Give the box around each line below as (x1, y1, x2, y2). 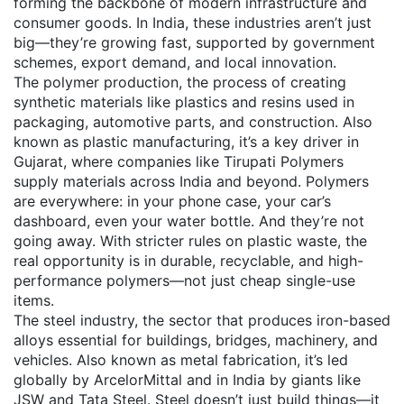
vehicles (14, 351, 69, 369)
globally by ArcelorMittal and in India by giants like (14, 371, 361, 389)
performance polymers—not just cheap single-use (14, 271, 355, 289)
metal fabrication (180, 351, 297, 369)
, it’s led (297, 351, 348, 369)
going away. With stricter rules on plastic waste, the (14, 232, 367, 250)
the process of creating (187, 73, 346, 91)
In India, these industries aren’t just (132, 14, 372, 32)
